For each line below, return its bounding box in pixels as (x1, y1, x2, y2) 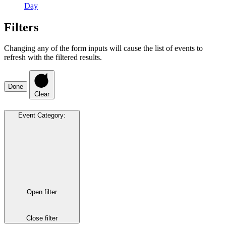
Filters (4, 20, 38, 34)
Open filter (27, 188, 57, 196)
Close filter (26, 214, 58, 222)
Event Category (18, 111, 64, 120)
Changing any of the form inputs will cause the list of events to (4, 44, 203, 53)
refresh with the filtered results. (4, 53, 102, 62)
